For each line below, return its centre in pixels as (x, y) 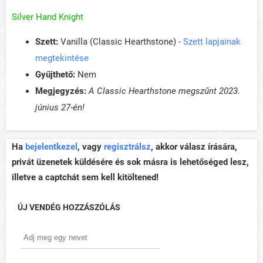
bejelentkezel (51, 147)
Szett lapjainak (212, 42)
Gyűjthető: (55, 75)
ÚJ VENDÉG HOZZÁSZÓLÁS (69, 208)
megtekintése (62, 58)
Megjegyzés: (61, 91)
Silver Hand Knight (48, 17)
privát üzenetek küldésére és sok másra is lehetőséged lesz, (130, 162)
